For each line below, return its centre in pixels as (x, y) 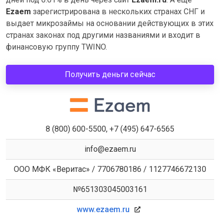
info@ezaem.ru (110, 149)
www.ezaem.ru (103, 209)
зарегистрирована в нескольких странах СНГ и (118, 12)
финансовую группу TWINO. (56, 47)
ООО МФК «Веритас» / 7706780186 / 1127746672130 (110, 169)
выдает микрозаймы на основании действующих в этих (110, 23)
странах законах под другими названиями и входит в (103, 35)
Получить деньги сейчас (110, 74)
